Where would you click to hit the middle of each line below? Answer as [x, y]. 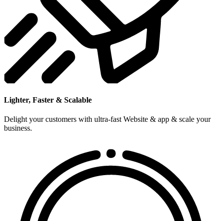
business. [18, 128]
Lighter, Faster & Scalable [48, 100]
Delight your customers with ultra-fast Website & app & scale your [107, 119]
